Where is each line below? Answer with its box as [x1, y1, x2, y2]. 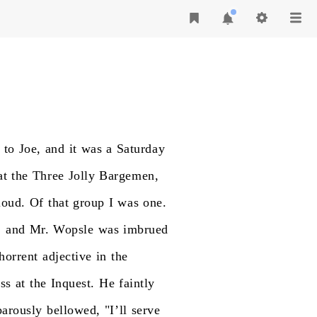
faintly [119, 276, 155, 290]
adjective [42, 249, 92, 263]
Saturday [116, 142, 166, 156]
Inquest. [50, 276, 95, 290]
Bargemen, [99, 168, 159, 183]
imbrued [123, 222, 168, 236]
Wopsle [53, 222, 94, 236]
